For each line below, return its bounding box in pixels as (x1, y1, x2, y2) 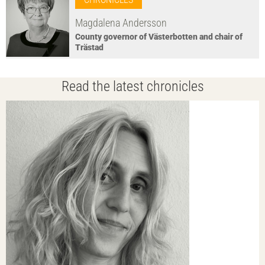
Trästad (75, 43, 104, 53)
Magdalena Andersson (75, 17, 167, 30)
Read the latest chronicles (61, 78, 204, 95)
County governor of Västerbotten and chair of (75, 32, 243, 42)
